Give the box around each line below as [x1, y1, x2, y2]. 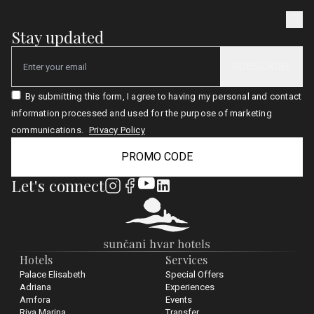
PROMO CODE [121, 150, 193, 163]
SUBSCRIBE [232, 60, 291, 73]
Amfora [20, 294, 50, 305]
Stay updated [11, 26, 104, 48]
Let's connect [11, 175, 104, 196]
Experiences [165, 282, 214, 292]
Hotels [20, 252, 53, 267]
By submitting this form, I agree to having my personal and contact [25, 91, 302, 102]
